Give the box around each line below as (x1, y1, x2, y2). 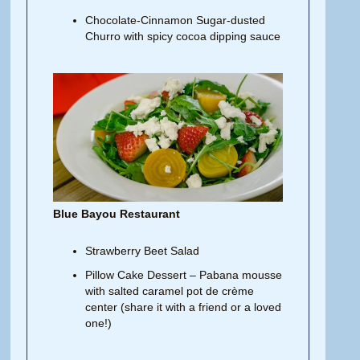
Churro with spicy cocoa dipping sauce (85, 30, 281, 43)
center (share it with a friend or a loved (85, 301, 282, 314)
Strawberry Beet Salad (85, 244, 200, 258)
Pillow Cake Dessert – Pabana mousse (85, 268, 283, 282)
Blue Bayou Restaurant (53, 207, 181, 221)
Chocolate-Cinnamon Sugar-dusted (85, 14, 266, 27)
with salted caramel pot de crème (85, 284, 255, 298)
